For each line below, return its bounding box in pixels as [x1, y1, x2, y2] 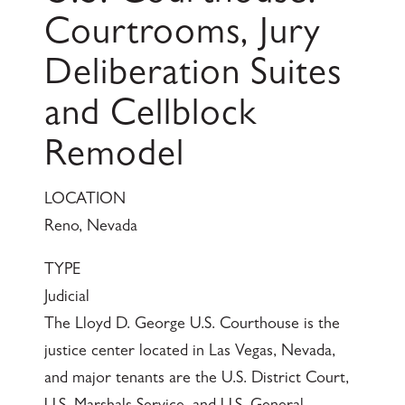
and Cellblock [43, 99, 257, 137]
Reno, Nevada [43, 220, 137, 237]
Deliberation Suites [43, 58, 342, 96]
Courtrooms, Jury [43, 17, 321, 55]
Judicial [43, 290, 89, 307]
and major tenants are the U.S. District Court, [43, 372, 349, 389]
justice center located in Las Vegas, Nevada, [43, 344, 335, 362]
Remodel [43, 139, 184, 177]
